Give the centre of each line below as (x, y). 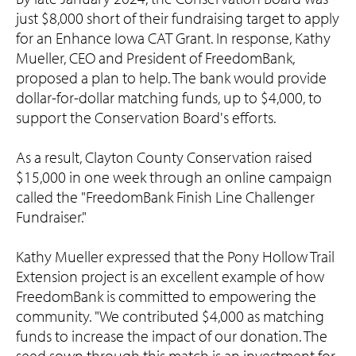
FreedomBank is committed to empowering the (166, 296)
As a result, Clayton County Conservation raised (164, 157)
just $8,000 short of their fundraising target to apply (178, 18)
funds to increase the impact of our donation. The (172, 336)
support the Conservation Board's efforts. (146, 118)
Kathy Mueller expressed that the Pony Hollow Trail (175, 257)
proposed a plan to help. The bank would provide (171, 78)
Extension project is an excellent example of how (170, 277)
